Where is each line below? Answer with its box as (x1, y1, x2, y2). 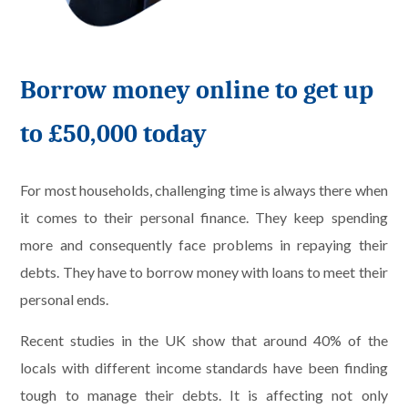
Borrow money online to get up (20, 75, 374, 105)
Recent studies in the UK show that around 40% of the (20, 331, 388, 349)
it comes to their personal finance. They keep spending (20, 208, 388, 226)
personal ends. (20, 290, 109, 308)
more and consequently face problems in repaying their (20, 235, 388, 253)
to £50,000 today (20, 118, 208, 148)
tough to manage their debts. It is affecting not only (20, 385, 388, 403)
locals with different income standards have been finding (20, 358, 388, 376)
